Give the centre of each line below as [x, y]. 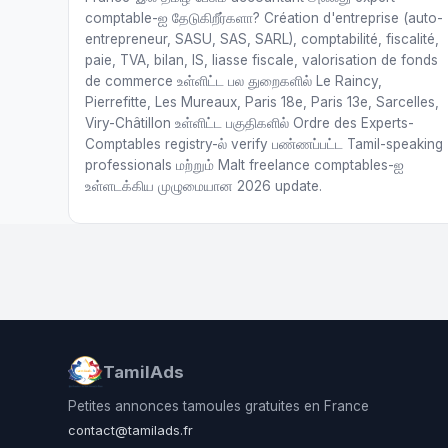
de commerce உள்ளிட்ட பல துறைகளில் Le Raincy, [233, 81]
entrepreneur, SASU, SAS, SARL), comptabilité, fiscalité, [262, 39]
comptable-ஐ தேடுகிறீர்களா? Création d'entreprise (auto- [264, 18]
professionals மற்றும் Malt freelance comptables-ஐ [244, 165]
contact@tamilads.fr [130, 431]
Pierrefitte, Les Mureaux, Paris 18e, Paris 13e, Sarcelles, [262, 102]
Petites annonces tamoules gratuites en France [218, 406]
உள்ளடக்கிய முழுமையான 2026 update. [203, 186]
